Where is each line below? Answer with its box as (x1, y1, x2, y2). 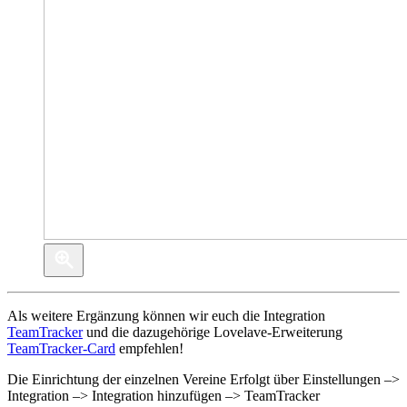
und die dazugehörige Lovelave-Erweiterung (83, 324, 342, 341)
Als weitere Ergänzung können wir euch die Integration (7, 308, 325, 324)
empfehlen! (115, 341, 184, 357)
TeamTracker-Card (7, 341, 115, 357)
